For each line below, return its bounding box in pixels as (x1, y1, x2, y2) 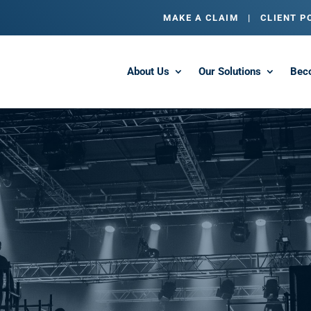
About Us (127, 65, 170, 78)
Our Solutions (199, 65, 262, 78)
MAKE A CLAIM (163, 12, 239, 23)
